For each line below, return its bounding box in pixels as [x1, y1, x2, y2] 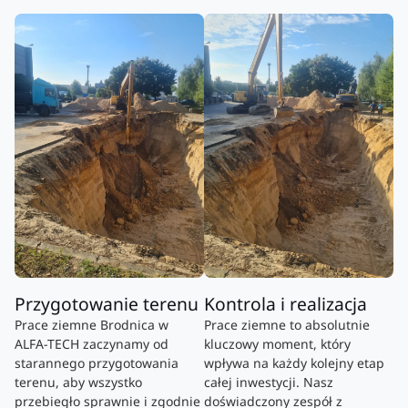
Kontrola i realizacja [204, 291, 367, 317]
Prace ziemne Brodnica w [15, 316, 168, 334]
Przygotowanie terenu [15, 291, 199, 317]
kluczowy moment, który [204, 335, 351, 353]
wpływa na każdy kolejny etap [204, 354, 384, 372]
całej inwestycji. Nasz [204, 373, 333, 392]
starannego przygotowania [15, 354, 178, 372]
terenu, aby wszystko [15, 373, 142, 392]
